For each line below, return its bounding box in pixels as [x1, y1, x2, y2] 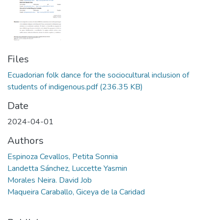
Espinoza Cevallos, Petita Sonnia [7, 151, 118, 163]
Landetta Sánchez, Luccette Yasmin [7, 163, 127, 174]
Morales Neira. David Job [7, 175, 92, 186]
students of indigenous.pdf [7, 82, 98, 93]
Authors [7, 134, 44, 148]
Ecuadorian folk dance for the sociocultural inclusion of [7, 70, 189, 81]
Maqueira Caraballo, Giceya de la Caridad [7, 187, 145, 198]
